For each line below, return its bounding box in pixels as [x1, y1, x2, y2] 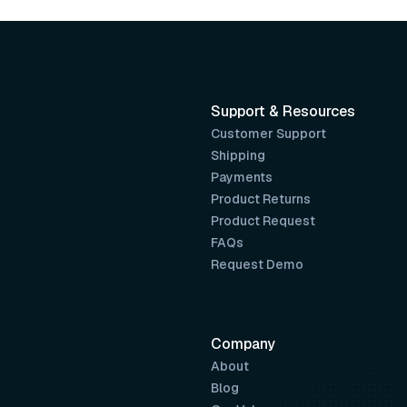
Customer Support [211, 125, 326, 142]
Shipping [211, 147, 265, 164]
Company [211, 334, 275, 353]
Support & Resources [211, 102, 355, 121]
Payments [211, 169, 273, 185]
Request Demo [211, 256, 303, 273]
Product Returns [211, 191, 311, 207]
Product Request [211, 213, 315, 229]
